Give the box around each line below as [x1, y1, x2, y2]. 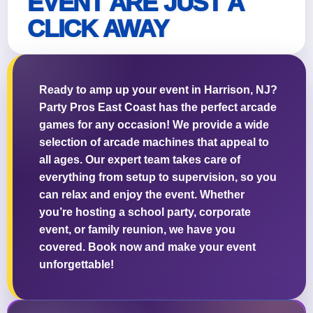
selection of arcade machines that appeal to [39, 136, 269, 149]
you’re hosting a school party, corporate [39, 206, 251, 219]
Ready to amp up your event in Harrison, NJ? [39, 84, 277, 96]
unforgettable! [39, 259, 114, 271]
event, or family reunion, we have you [39, 224, 235, 236]
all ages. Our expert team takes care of [39, 154, 240, 166]
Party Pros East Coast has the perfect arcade [39, 101, 277, 114]
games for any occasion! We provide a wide [39, 119, 269, 131]
